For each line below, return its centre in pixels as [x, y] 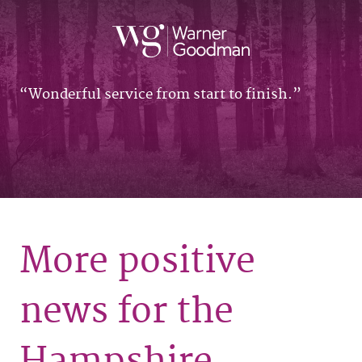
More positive [137, 261]
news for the [126, 311]
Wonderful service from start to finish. [160, 94]
